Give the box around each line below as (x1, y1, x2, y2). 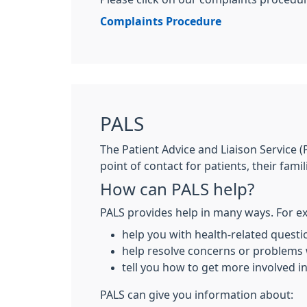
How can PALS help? (100, 181, 254, 197)
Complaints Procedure (100, 16, 221, 27)
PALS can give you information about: (100, 289, 293, 300)
